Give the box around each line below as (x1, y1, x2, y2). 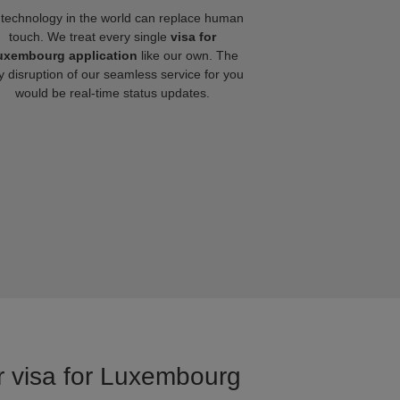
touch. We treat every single (9, 29, 171, 44)
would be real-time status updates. (15, 86, 210, 100)
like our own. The (137, 48, 238, 62)
